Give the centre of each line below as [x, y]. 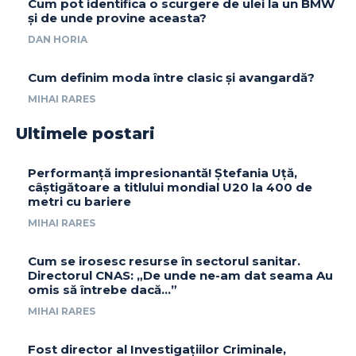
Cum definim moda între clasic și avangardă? [171, 78]
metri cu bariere [79, 202]
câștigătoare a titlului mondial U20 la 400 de [170, 188]
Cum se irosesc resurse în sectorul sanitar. [164, 261]
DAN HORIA [58, 40]
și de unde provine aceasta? [117, 18]
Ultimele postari [85, 134]
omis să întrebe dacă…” [103, 290]
